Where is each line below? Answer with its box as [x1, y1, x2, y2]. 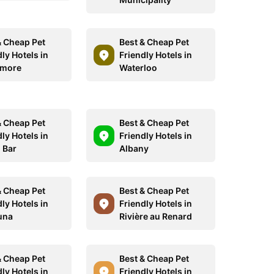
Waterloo [119, 62, 157, 73]
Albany [119, 143, 149, 154]
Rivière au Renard [119, 211, 192, 221]
